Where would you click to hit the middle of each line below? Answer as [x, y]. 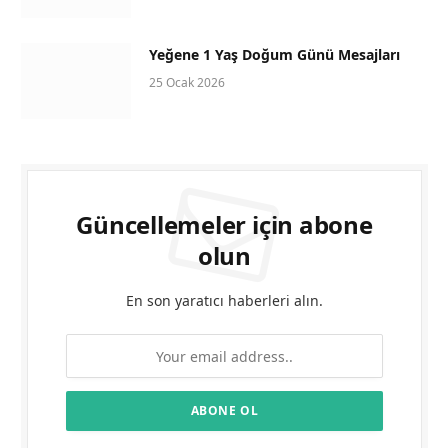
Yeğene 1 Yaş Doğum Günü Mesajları [274, 55]
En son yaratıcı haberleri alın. [224, 301]
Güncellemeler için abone [224, 225]
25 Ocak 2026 [187, 83]
